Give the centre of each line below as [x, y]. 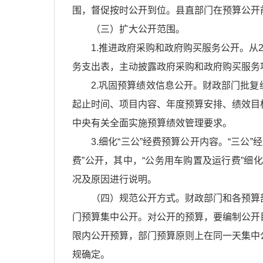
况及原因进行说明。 [114, 179]
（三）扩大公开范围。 [138, 29]
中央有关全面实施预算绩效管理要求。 [152, 123]
